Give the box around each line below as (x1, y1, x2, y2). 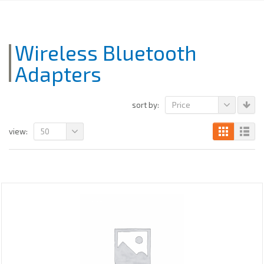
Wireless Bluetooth (15, 40, 197, 65)
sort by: (132, 100, 159, 110)
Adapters (15, 61, 101, 87)
